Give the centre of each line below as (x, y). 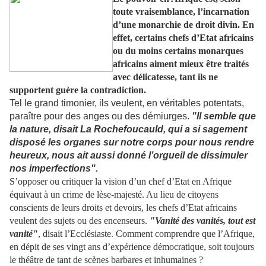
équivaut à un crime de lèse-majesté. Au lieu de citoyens (114, 195)
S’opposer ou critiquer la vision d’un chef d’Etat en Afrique (121, 182)
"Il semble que (224, 116)
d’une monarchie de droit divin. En (183, 25)
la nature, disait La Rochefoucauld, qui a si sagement (128, 129)
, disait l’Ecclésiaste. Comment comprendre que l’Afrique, (146, 234)
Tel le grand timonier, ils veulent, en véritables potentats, (127, 103)
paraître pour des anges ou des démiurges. (101, 116)
